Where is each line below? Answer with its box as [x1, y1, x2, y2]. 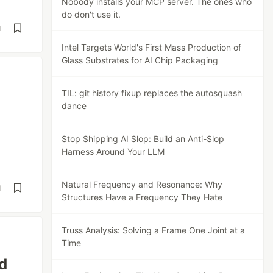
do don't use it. [62, 9, 121, 19]
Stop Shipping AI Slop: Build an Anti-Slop [62, 133, 225, 144]
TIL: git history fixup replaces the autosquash [62, 88, 243, 98]
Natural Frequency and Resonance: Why [62, 179, 223, 190]
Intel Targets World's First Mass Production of [62, 42, 242, 52]
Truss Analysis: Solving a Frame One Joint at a [62, 225, 246, 235]
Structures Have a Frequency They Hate [62, 192, 223, 202]
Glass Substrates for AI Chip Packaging [62, 55, 219, 65]
